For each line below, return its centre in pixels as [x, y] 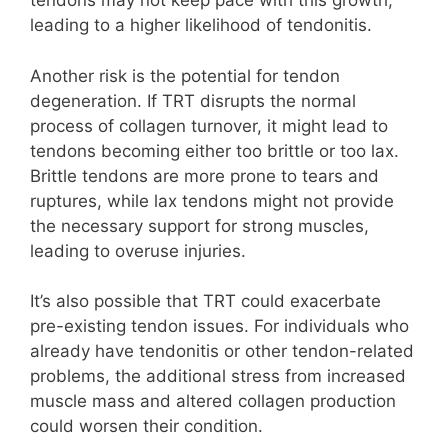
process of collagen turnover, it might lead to [209, 125]
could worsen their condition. [146, 426]
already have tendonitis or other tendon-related [222, 351]
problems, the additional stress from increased [218, 376]
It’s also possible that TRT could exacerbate [205, 301]
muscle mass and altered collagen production [213, 401]
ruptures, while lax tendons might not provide [212, 200]
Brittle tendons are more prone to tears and [204, 175]
